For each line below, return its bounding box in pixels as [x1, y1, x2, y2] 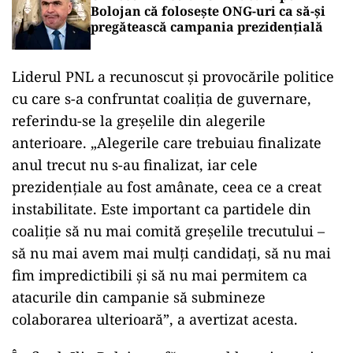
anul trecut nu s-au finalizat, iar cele [12, 155, 258, 174]
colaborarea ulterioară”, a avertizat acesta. [12, 310, 298, 329]
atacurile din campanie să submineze [12, 288, 266, 307]
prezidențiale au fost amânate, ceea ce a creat [12, 177, 321, 196]
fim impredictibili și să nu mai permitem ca [12, 266, 307, 284]
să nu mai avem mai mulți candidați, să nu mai [12, 243, 331, 262]
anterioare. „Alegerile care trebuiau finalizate [12, 133, 321, 152]
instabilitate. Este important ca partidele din [12, 199, 311, 218]
